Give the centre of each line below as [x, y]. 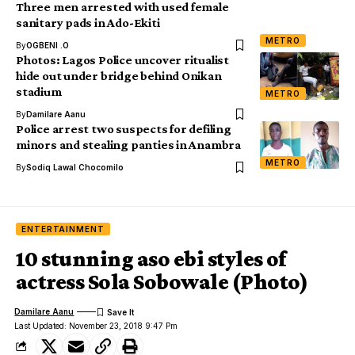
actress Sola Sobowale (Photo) [162, 281]
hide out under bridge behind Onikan [119, 75]
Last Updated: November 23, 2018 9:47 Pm [96, 325]
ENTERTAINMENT [63, 229]
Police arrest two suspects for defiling [124, 128]
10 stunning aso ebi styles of [151, 258]
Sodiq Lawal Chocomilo [75, 167]
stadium [39, 91]
